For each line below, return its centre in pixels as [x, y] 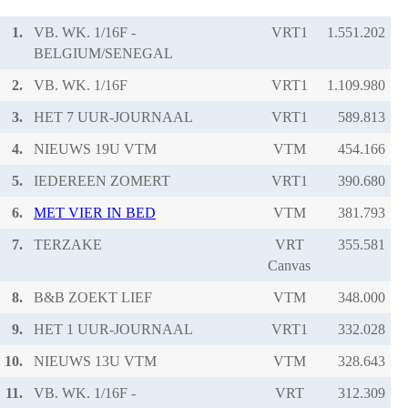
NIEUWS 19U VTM [95, 148]
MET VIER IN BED [95, 212]
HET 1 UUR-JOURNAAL [113, 329]
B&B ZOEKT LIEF [93, 297]
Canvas [289, 265]
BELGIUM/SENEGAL [103, 53]
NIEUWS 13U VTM [95, 361]
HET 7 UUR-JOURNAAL [113, 117]
